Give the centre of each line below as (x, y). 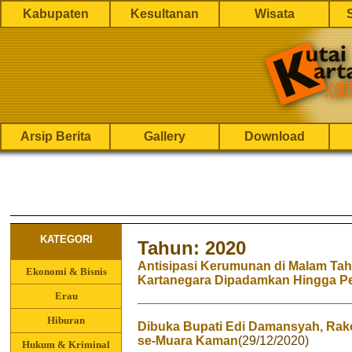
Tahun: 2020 (192, 248)
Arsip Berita (55, 136)
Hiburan (66, 320)
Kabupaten (55, 14)
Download (274, 136)
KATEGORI (66, 239)
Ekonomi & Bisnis (66, 271)
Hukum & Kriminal (66, 345)
